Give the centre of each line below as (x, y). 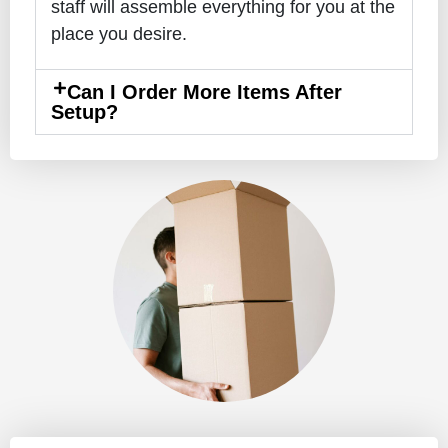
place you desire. (119, 34)
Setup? (84, 111)
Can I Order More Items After (205, 91)
